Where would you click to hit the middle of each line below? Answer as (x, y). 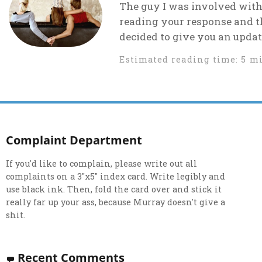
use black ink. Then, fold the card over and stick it (114, 189)
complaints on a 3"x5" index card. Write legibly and (116, 176)
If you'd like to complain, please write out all (102, 163)
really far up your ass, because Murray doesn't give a (116, 202)
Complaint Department (74, 139)
